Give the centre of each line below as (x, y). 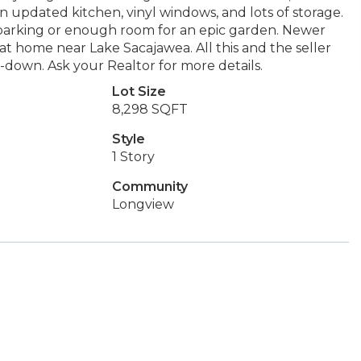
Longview (143, 204)
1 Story (133, 157)
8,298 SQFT (149, 109)
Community (149, 187)
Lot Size (139, 91)
